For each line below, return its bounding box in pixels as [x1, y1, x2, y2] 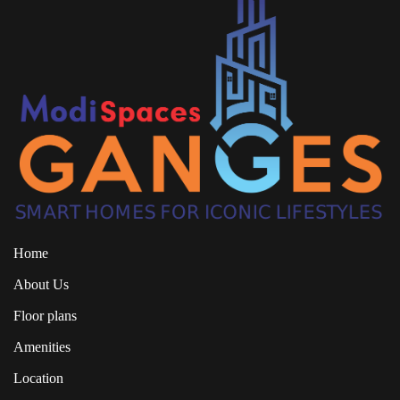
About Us [13, 277, 69, 293]
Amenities [13, 339, 71, 355]
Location [13, 371, 63, 387]
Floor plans [13, 308, 77, 324]
